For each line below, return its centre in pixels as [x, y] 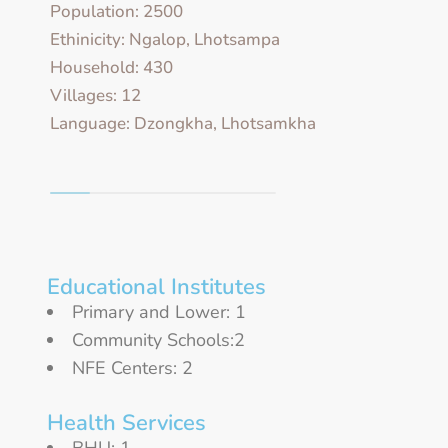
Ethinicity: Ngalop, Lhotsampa [165, 40]
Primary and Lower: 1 [159, 312]
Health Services [126, 423]
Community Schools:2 [158, 340]
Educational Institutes [156, 287]
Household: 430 [111, 68]
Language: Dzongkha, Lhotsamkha [183, 124]
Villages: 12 [95, 96]
